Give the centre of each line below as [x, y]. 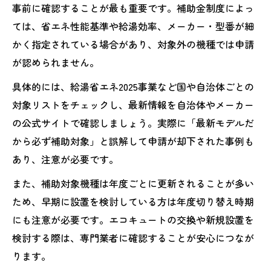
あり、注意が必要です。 [65, 159]
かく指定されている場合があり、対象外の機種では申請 [133, 44]
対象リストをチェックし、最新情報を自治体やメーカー [133, 104]
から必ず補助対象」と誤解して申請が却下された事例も [133, 141]
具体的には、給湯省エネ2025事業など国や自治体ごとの [133, 86]
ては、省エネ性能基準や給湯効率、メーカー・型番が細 [133, 26]
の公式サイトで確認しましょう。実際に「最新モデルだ [133, 122]
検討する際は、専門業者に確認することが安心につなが [133, 237]
